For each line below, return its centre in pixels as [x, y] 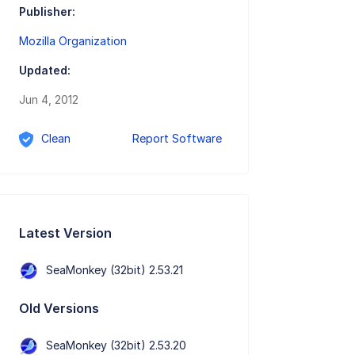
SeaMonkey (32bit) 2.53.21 [115, 269]
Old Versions [59, 308]
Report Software [177, 139]
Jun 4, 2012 [49, 100]
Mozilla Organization [73, 41]
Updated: [45, 71]
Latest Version [66, 233]
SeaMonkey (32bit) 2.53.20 [116, 345]
